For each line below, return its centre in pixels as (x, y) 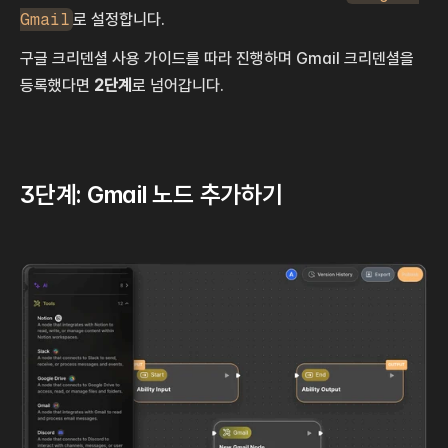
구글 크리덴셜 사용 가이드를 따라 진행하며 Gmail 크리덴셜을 (217, 59)
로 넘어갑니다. (178, 86)
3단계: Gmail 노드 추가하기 (151, 195)
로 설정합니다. (119, 20)
